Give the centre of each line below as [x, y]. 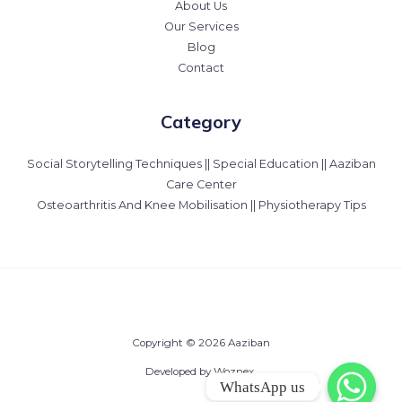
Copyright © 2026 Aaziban [201, 342]
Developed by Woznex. [201, 371]
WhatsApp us [262, 387]
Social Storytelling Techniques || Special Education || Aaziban [201, 163]
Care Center [201, 184]
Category [201, 121]
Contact [201, 67]
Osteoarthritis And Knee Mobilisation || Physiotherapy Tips [201, 205]
